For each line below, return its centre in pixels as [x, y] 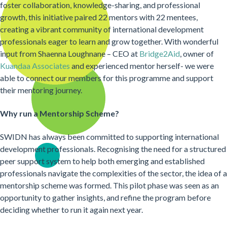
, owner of [197, 53]
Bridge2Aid [160, 53]
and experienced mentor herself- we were [142, 65]
